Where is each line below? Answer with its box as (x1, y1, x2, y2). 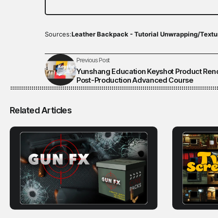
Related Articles (10, 105, 72, 116)
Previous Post (76, 55, 110, 64)
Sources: (45, 30, 72, 38)
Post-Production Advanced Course (76, 75, 193, 85)
